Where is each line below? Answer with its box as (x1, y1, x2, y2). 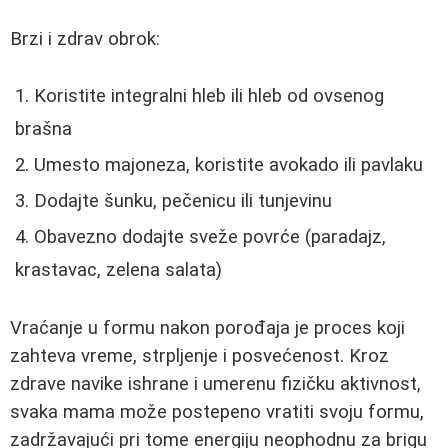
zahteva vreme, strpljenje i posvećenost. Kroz (10, 344, 389, 367)
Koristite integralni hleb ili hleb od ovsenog (34, 84, 384, 107)
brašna (15, 117, 72, 140)
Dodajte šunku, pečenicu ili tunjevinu (34, 189, 332, 212)
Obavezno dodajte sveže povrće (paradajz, (34, 225, 386, 248)
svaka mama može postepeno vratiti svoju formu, (10, 400, 424, 423)
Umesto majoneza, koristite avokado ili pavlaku (34, 153, 423, 176)
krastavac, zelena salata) (15, 258, 222, 281)
